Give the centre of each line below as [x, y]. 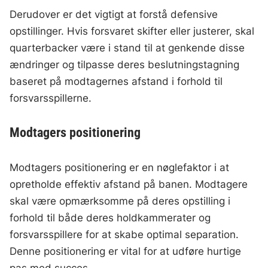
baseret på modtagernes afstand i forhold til [116, 82]
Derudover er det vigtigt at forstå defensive [114, 15]
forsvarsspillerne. [51, 98]
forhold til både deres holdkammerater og [110, 218]
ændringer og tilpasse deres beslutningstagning [125, 65]
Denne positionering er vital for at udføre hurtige [126, 252]
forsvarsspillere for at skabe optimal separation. [124, 235]
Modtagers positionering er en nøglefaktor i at [120, 168]
